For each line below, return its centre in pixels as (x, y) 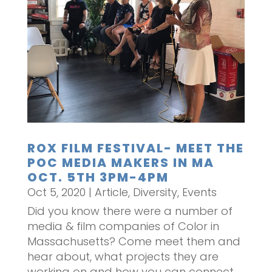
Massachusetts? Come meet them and (134, 241)
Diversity (155, 192)
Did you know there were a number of (130, 211)
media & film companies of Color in (123, 226)
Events (199, 192)
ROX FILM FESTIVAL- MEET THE (135, 148)
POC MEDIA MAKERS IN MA (121, 162)
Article (111, 192)
